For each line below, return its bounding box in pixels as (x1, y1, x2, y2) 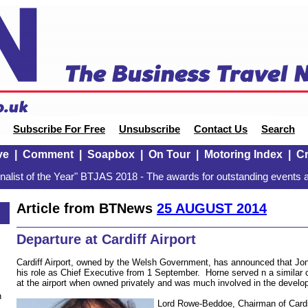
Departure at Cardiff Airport (16, 232, 196, 247)
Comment (22, 148, 74, 160)
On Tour (148, 148, 190, 160)
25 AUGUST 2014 (157, 200, 267, 216)
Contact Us (194, 124, 247, 135)
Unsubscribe (119, 124, 180, 135)
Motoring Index (203, 148, 283, 160)
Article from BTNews (16, 200, 157, 216)
